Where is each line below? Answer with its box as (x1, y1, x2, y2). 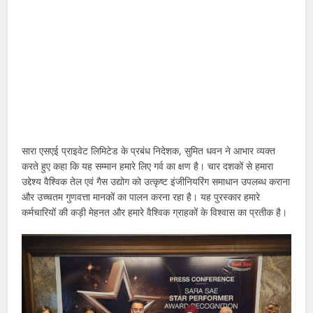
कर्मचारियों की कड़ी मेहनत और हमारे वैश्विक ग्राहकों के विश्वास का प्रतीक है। (22, 205, 288, 219)
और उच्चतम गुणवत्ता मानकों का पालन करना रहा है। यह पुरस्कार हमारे (22, 189, 261, 203)
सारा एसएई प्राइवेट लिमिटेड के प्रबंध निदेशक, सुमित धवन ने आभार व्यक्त (22, 143, 276, 157)
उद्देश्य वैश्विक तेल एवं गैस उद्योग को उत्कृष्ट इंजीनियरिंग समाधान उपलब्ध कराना (22, 174, 291, 188)
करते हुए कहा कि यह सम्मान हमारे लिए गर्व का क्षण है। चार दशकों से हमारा (22, 159, 274, 173)
